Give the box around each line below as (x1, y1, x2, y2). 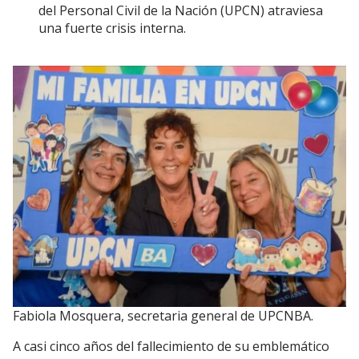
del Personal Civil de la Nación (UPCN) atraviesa (38, 2, 323, 19)
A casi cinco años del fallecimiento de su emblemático (13, 337, 329, 356)
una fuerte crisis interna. (38, 19, 186, 37)
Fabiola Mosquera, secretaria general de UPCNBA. (13, 307, 313, 325)
